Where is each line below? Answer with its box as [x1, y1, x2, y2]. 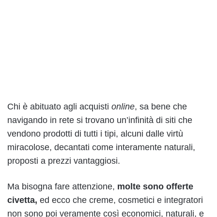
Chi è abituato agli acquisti [7, 102, 111, 112]
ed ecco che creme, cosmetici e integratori [37, 195, 203, 205]
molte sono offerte [117, 182, 193, 192]
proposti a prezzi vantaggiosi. [7, 156, 120, 166]
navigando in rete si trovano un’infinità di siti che [7, 115, 192, 125]
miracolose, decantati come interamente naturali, [7, 142, 195, 153]
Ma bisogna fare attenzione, [7, 182, 117, 192]
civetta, [7, 195, 37, 205]
